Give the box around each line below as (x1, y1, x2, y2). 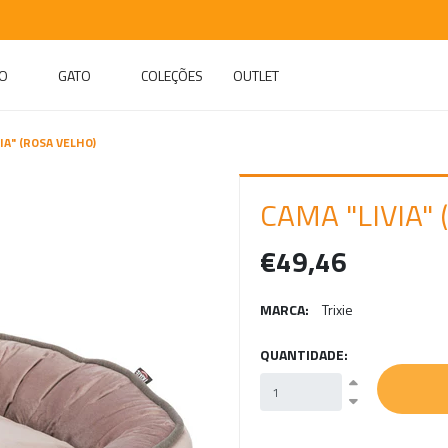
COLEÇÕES (141, 65, 203, 86)
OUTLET (233, 65, 279, 86)
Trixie (322, 299, 353, 320)
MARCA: (260, 299, 309, 320)
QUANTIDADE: (260, 344, 348, 365)
